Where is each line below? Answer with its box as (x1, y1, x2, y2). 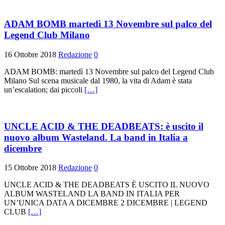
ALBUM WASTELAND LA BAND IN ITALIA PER (4, 189, 180, 198)
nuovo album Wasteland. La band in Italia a (4, 132, 188, 143)
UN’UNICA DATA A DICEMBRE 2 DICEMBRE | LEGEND (4, 198, 207, 207)
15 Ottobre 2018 (4, 163, 56, 172)
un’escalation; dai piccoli (4, 85, 84, 94)
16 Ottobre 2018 (4, 50, 56, 59)
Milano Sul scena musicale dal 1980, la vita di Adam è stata (4, 76, 192, 85)
